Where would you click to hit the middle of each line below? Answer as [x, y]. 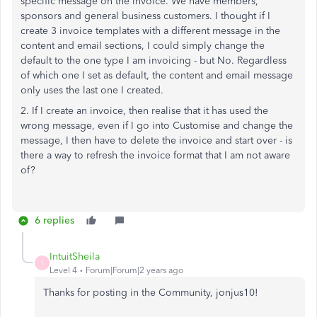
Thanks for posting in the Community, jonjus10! [151, 292]
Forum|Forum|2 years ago [134, 270]
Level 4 [63, 270]
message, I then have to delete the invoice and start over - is [156, 140]
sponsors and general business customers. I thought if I [145, 16]
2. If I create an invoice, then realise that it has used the [144, 110]
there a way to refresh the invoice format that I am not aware [155, 155]
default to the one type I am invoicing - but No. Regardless [154, 60]
